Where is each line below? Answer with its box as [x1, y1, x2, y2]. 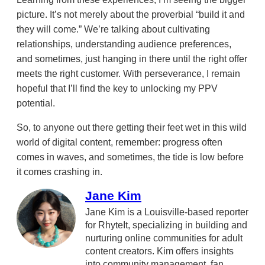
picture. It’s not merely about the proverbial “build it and [17, 9, 245, 20]
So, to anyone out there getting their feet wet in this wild [17, 122, 247, 132]
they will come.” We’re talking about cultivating [17, 24, 210, 34]
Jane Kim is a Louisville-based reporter [85, 206, 248, 217]
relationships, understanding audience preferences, [17, 38, 231, 49]
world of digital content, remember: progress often [17, 137, 222, 147]
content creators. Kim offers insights [85, 245, 234, 256]
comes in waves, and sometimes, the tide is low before [17, 151, 244, 162]
